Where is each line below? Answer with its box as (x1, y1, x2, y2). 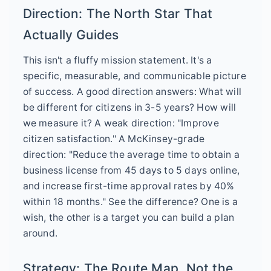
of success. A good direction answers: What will (22, 86, 241, 98)
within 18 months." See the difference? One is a (22, 196, 238, 208)
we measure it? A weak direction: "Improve (22, 117, 219, 129)
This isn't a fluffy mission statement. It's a (22, 54, 212, 67)
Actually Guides (22, 27, 119, 43)
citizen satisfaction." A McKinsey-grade (22, 133, 205, 145)
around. (22, 227, 57, 240)
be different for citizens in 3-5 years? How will (22, 102, 237, 114)
